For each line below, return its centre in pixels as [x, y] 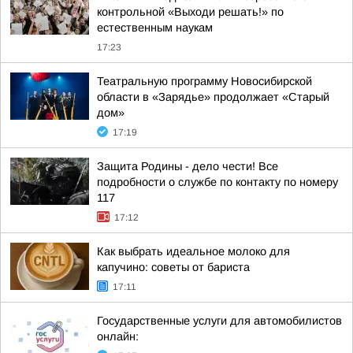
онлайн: [118, 336]
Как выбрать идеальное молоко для [193, 251]
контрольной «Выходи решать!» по [190, 12]
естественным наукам [155, 28]
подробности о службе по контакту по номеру [217, 182]
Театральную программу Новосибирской [204, 81]
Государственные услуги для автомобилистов [219, 321]
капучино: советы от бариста [173, 267]
